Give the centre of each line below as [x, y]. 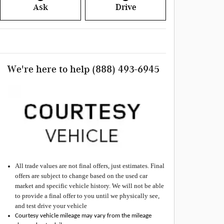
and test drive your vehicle [51, 206]
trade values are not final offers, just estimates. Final [94, 166]
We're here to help [48, 69]
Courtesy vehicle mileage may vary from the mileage [83, 216]
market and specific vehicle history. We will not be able [89, 186]
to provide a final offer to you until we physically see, [87, 196]
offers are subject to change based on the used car [81, 176]
